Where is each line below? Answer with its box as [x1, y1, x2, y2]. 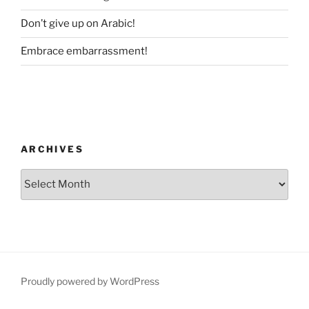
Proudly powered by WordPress [21, 275, 159, 287]
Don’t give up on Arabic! [21, 17, 135, 30]
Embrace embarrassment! [21, 45, 148, 57]
